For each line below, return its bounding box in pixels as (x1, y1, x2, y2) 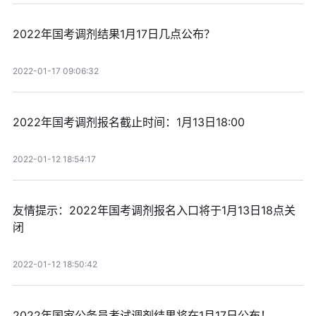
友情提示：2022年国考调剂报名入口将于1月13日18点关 (12, 203, 296, 218)
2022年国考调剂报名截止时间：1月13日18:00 (12, 115, 245, 130)
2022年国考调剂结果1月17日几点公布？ (12, 27, 215, 42)
